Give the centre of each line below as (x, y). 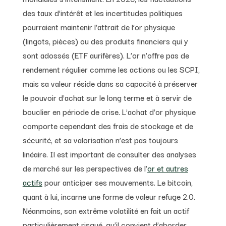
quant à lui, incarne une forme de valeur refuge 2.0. (109, 196)
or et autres (167, 168)
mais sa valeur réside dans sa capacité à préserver (110, 83)
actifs (32, 182)
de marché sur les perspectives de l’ (85, 168)
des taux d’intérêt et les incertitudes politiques (102, 12)
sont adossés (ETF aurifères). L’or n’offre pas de (106, 55)
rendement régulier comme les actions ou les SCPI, (111, 69)
